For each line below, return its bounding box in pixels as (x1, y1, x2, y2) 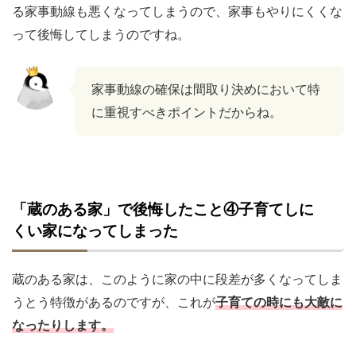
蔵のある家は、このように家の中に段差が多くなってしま (12, 271, 342, 288)
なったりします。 (12, 317, 114, 334)
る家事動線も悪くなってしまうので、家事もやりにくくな (12, 3, 342, 20)
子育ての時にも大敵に (215, 294, 342, 311)
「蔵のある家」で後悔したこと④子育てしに (12, 201, 314, 219)
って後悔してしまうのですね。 (12, 26, 190, 43)
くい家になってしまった (12, 222, 178, 240)
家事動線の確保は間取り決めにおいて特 (91, 81, 320, 98)
